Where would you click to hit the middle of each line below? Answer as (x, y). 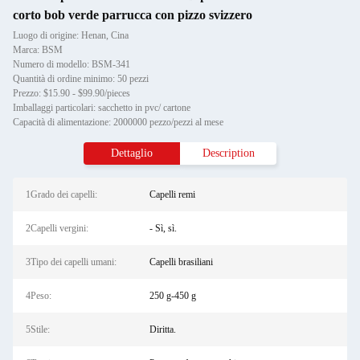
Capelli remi (172, 194)
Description (228, 153)
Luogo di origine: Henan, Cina (71, 35)
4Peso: (39, 296)
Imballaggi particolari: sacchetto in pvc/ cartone (102, 108)
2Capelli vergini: (57, 228)
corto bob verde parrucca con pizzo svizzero (133, 15)
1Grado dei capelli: (61, 194)
